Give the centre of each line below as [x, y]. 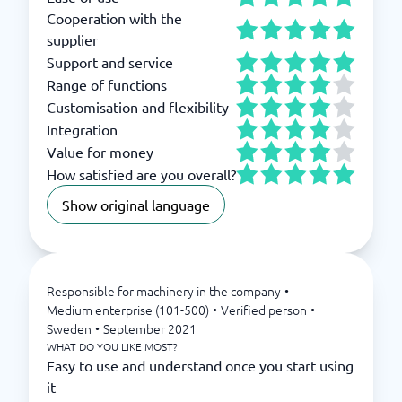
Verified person [264, 310]
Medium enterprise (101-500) [128, 310]
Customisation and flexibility [138, 106]
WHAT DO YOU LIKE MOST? [112, 346]
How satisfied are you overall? [141, 174]
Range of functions [107, 84]
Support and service [110, 61]
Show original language [136, 205]
